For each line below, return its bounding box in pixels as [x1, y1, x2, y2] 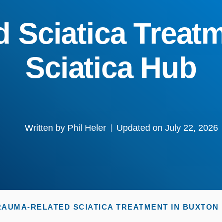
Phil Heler [64, 122, 106, 133]
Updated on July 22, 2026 [116, 122, 218, 133]
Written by [24, 122, 65, 133]
